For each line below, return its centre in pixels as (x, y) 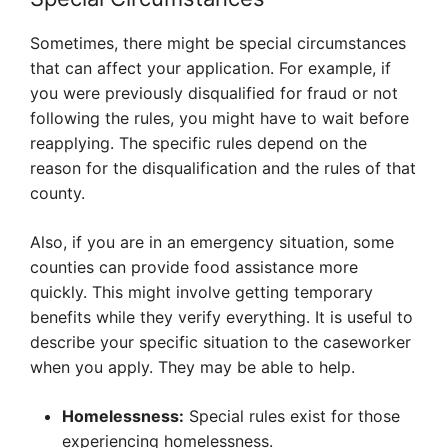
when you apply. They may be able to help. (192, 367)
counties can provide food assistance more (194, 267)
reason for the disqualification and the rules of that (223, 168)
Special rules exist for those (292, 416)
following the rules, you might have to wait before (219, 118)
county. (57, 193)
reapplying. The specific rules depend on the (198, 143)
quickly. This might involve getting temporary (201, 292)
